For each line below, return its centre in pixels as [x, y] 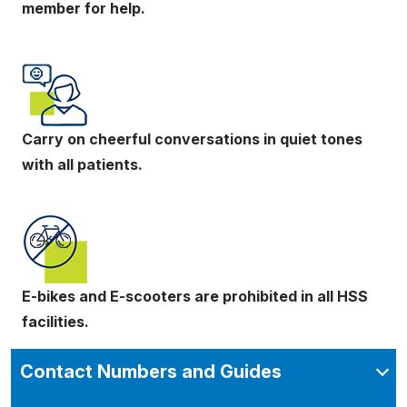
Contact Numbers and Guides [151, 372]
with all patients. [82, 164]
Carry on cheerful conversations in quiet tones [192, 139]
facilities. [55, 322]
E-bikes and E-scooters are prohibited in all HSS [195, 296]
